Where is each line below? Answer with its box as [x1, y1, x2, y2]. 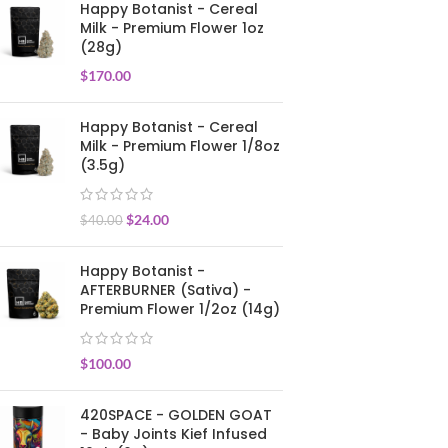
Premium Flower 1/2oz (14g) [80, 299, 280, 319]
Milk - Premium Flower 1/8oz [80, 136, 280, 156]
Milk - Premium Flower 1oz [80, 18, 264, 38]
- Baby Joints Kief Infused [80, 424, 267, 444]
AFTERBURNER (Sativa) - [80, 280, 251, 300]
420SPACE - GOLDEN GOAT [80, 405, 272, 425]
